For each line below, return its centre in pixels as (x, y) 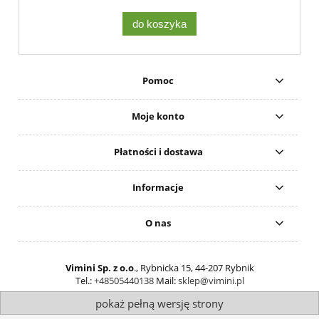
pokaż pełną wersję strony (159, 303)
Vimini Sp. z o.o (99, 267)
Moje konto (158, 116)
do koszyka (159, 23)
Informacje (158, 188)
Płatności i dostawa (158, 152)
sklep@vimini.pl (211, 280)
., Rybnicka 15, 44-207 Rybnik (194, 267)
